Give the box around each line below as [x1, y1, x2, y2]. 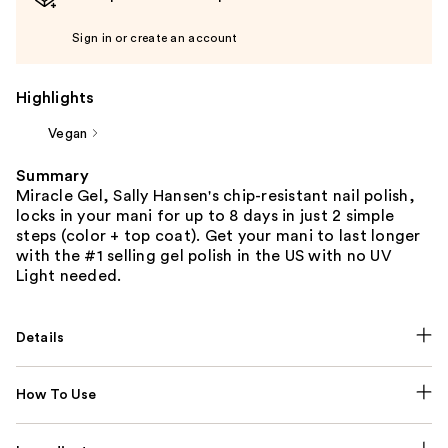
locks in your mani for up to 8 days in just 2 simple [16, 207, 394, 224]
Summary [16, 167, 89, 184]
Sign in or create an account [72, 31, 238, 44]
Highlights [16, 89, 95, 106]
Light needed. [16, 267, 122, 284]
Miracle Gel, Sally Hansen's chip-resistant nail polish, [16, 187, 415, 204]
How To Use [16, 387, 97, 402]
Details [16, 330, 65, 345]
